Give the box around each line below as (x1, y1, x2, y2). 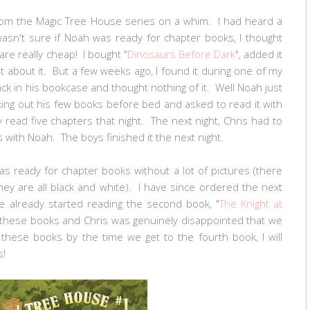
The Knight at (219, 196, 282, 210)
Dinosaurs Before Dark (127, 46, 235, 61)
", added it (235, 46, 282, 61)
